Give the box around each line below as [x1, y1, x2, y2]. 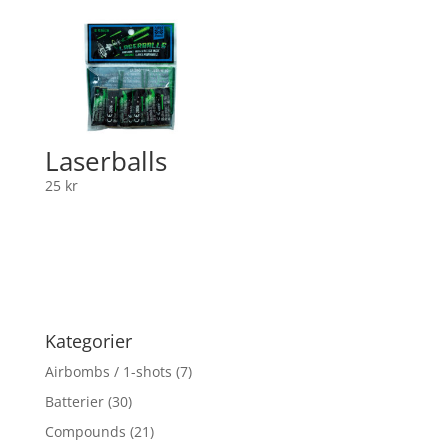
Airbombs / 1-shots [44, 361, 172, 381]
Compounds [44, 421, 126, 441]
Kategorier [44, 328, 132, 353]
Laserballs [44, 142, 167, 179]
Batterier [44, 391, 104, 411]
